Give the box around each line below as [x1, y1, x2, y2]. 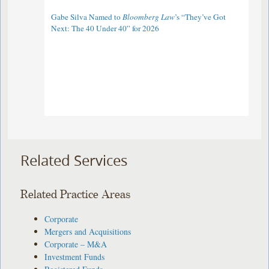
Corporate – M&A [44, 238, 107, 250]
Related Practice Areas [20, 188, 131, 201]
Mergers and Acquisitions [44, 225, 131, 237]
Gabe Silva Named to [51, 11, 123, 23]
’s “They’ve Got [175, 11, 226, 23]
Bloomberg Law [122, 11, 175, 23]
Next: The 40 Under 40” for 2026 [51, 23, 160, 34]
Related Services [20, 151, 128, 171]
